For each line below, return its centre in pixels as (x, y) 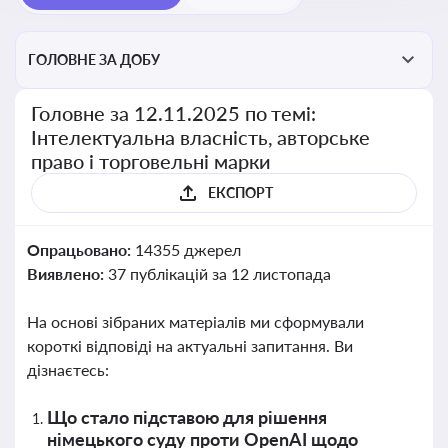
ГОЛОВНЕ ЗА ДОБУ (94, 59)
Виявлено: (67, 273)
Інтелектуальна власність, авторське (201, 137)
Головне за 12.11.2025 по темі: (174, 113)
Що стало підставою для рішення (187, 417)
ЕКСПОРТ (240, 192)
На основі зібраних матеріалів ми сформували (195, 321)
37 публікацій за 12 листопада (219, 273)
